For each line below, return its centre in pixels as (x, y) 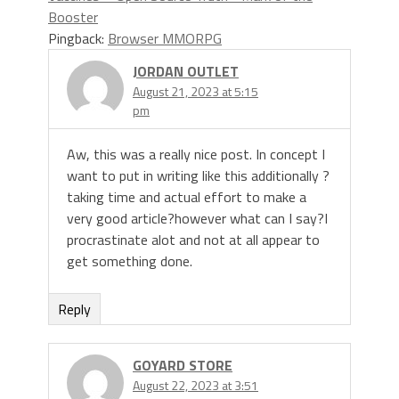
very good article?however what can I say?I (197, 219)
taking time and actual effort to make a (187, 197)
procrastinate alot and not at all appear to (193, 240)
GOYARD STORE (183, 366)
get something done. (130, 261)
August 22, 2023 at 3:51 (195, 386)
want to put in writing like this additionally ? (198, 176)
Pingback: (78, 39)
